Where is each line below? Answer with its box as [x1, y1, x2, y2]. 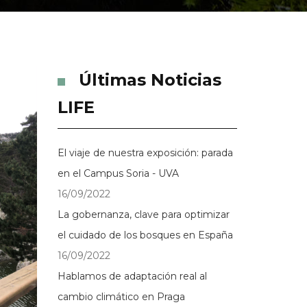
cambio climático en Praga [57, 291, 185, 303]
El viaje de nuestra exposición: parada [57, 147, 233, 159]
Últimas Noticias [78, 70, 221, 90]
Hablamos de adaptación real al [57, 270, 207, 282]
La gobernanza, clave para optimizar [57, 208, 230, 221]
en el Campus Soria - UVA [57, 167, 179, 180]
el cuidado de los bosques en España [57, 229, 233, 241]
